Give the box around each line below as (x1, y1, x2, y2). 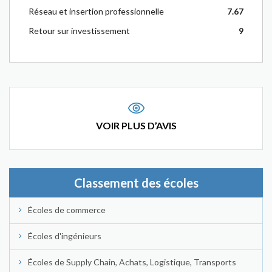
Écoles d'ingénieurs (28, 231, 101, 241)
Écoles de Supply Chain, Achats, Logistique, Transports (28, 257, 236, 267)
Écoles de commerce (28, 205, 106, 215)
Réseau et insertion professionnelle (29, 6, 164, 16)
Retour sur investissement (29, 25, 130, 36)
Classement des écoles (73, 175, 199, 190)
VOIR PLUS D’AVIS (95, 120, 177, 131)
